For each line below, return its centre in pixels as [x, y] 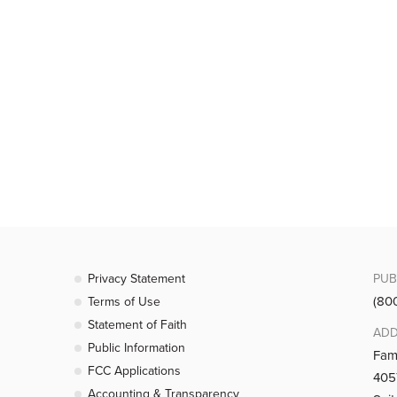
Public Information [137, 348]
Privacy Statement [137, 279]
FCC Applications [135, 371]
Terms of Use [125, 302]
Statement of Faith [138, 325]
